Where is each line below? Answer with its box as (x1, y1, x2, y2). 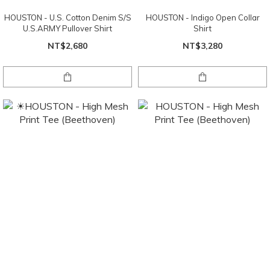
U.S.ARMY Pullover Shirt (23, 23, 112, 33)
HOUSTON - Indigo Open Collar (145, 12, 260, 22)
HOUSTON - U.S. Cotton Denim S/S (4, 12, 131, 22)
